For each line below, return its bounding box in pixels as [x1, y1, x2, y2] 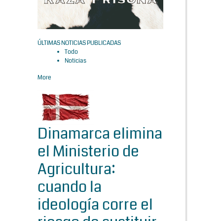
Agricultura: [37, 159, 115, 180]
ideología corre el [37, 194, 153, 216]
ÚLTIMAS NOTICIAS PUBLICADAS [37, 39, 121, 48]
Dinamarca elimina [37, 123, 162, 145]
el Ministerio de [37, 141, 139, 162]
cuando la [37, 177, 102, 198]
